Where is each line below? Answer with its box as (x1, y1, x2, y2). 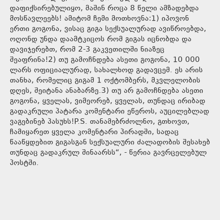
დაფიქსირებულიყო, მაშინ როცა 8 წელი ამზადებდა (10, 2, 199, 14)
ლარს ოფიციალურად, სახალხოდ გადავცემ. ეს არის (10, 64, 203, 76)
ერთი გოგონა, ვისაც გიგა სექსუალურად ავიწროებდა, (10, 23, 206, 35)
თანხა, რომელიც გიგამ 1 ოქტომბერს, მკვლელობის (10, 75, 200, 86)
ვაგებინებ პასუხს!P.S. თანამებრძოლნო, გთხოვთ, (10, 116, 190, 128)
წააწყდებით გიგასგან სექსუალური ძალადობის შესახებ (10, 137, 210, 148)
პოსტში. (10, 157, 39, 169)
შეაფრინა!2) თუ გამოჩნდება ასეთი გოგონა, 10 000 (10, 54, 200, 66)
